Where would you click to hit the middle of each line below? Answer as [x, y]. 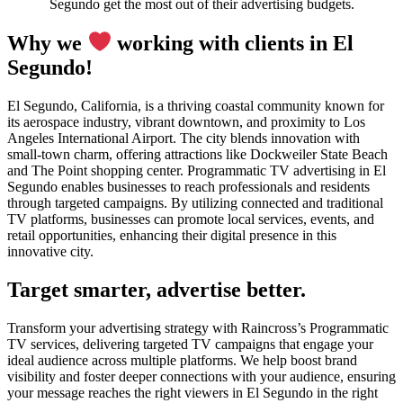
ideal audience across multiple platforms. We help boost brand [182, 360]
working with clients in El [233, 43]
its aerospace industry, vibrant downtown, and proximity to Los [186, 121]
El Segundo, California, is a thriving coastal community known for [196, 105]
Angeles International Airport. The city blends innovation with [184, 138]
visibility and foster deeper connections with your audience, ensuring [201, 376]
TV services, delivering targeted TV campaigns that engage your [190, 344]
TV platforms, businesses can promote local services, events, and [191, 219]
